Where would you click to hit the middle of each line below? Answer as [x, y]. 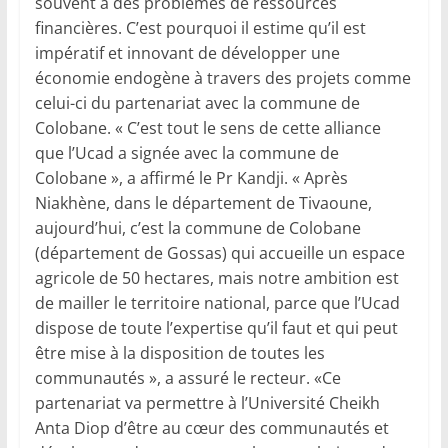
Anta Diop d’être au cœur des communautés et [211, 428]
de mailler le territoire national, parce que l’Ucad [217, 303]
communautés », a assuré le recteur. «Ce [187, 378]
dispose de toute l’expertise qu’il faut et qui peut [216, 328]
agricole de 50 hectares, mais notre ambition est [216, 278]
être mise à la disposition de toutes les [179, 353]
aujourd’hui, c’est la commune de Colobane [197, 228]
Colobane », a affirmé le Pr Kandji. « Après [191, 178]
